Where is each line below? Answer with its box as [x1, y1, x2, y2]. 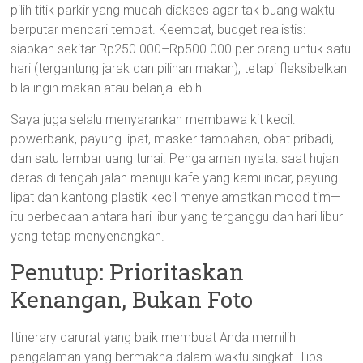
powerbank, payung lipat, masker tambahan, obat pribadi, [11, 131, 335, 147]
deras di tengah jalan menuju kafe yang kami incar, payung [11, 170, 339, 186]
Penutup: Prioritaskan [11, 257, 245, 287]
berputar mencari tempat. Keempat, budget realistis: [11, 22, 306, 37]
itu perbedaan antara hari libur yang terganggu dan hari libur [11, 209, 344, 224]
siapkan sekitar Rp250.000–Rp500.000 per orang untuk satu [11, 41, 352, 57]
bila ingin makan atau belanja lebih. [11, 80, 206, 96]
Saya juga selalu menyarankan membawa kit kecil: [11, 112, 296, 127]
